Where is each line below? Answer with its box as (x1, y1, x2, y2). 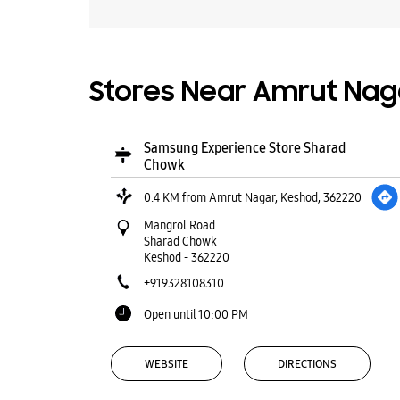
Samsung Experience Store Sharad (143, 139, 346, 156)
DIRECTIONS (277, 356, 337, 371)
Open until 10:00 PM (143, 306, 248, 322)
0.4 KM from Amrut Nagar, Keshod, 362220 (143, 189, 362, 205)
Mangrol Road (143, 217, 215, 233)
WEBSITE (144, 356, 188, 371)
